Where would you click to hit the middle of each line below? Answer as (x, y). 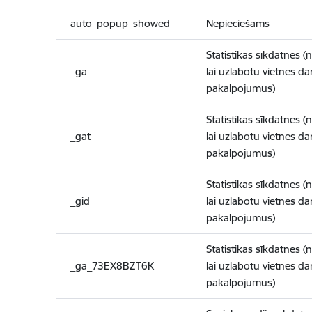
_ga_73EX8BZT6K (112, 266)
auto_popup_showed (120, 23)
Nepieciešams (237, 23)
